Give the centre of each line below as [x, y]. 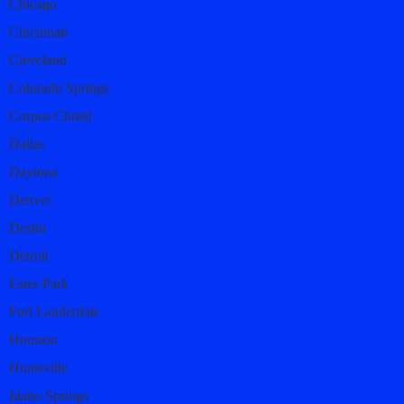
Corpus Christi [50, 115]
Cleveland [38, 60]
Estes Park [39, 283]
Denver [30, 199]
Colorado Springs [59, 87]
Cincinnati [38, 32]
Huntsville [38, 367]
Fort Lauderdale [55, 311]
